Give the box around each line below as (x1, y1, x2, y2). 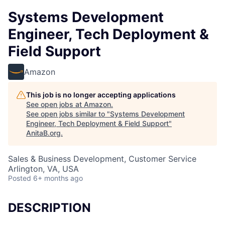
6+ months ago (33, 174, 83, 182)
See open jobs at (26, 100, 84, 108)
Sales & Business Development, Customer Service (8, 154, 196, 164)
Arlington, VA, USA (8, 164, 79, 174)
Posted (8, 174, 31, 182)
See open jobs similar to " (26, 109, 110, 118)
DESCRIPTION (8, 200, 91, 215)
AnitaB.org (26, 129, 61, 137)
